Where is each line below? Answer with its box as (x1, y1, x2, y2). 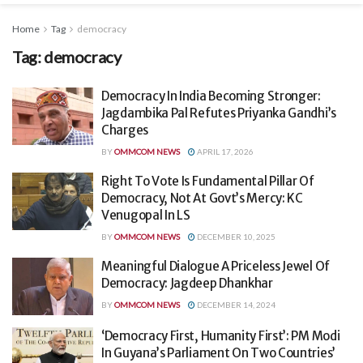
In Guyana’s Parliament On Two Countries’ (101, 345, 335, 361)
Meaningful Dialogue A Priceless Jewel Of (101, 258, 330, 274)
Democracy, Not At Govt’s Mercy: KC (101, 190, 303, 206)
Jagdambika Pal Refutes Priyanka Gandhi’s (101, 105, 336, 121)
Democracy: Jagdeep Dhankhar (101, 275, 273, 291)
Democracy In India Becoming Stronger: (101, 88, 321, 104)
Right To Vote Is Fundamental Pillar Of (101, 173, 314, 189)
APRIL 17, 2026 (195, 146, 254, 156)
